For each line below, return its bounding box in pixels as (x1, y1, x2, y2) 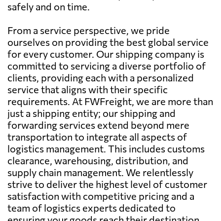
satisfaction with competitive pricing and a (7, 189, 194, 202)
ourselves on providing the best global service (7, 36, 209, 48)
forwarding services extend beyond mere (7, 118, 189, 131)
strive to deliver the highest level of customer (7, 178, 207, 190)
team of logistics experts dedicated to (7, 201, 176, 214)
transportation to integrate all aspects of (7, 130, 187, 143)
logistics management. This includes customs (7, 142, 205, 154)
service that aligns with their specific (7, 83, 168, 95)
